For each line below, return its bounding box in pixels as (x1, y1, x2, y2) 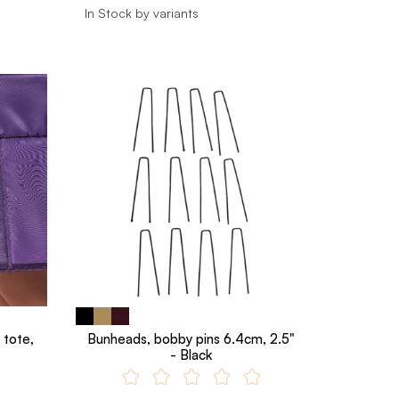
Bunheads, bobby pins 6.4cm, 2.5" (87, 330, 296, 347)
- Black (170, 346, 213, 363)
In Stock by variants (84, 5, 199, 20)
